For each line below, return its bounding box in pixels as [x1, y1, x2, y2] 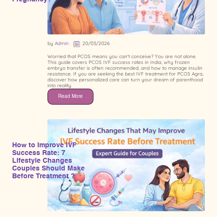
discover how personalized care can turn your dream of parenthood [47, 76, 203, 83]
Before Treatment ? [12, 172, 75, 180]
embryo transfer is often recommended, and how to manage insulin [47, 64, 202, 71]
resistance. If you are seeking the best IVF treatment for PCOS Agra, [47, 70, 203, 77]
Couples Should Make [12, 165, 85, 172]
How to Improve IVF [12, 141, 77, 149]
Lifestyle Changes [12, 157, 72, 164]
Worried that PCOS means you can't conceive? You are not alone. [47, 53, 197, 60]
